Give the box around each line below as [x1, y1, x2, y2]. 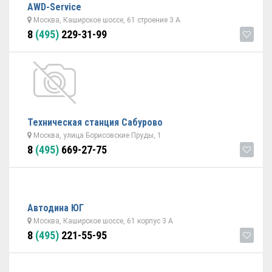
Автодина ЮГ [27, 202, 84, 214]
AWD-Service [27, 1, 81, 13]
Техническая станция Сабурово [27, 117, 163, 128]
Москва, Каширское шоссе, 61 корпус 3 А [32, 217, 173, 225]
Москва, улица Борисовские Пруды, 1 [32, 131, 161, 140]
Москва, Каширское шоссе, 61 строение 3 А [32, 16, 180, 24]
